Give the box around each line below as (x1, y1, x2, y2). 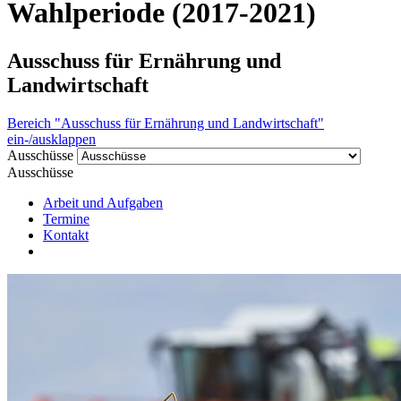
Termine (43, 210, 90, 226)
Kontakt (43, 226, 89, 243)
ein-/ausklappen (7, 131, 96, 147)
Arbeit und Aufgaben (43, 194, 163, 210)
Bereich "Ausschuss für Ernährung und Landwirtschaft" (7, 115, 324, 131)
